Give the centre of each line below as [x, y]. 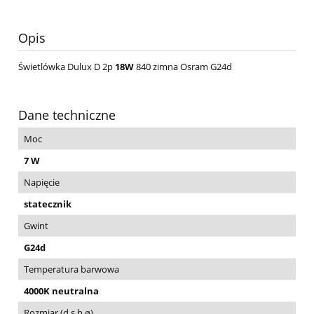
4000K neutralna [61, 291]
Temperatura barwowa [71, 269]
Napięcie [42, 183]
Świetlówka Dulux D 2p [67, 67]
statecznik [48, 204]
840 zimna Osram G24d [183, 67]
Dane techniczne [67, 115]
